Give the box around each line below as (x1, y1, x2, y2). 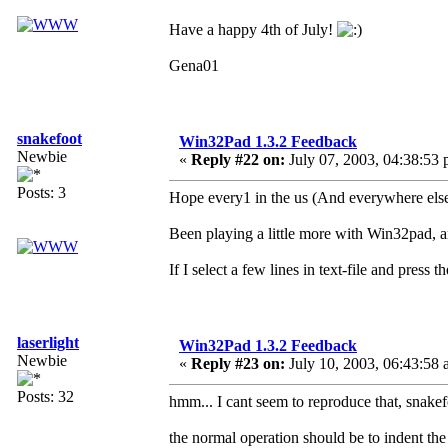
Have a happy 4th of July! (169, 21, 337, 39)
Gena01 (169, 57, 219, 75)
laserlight (17, 334, 79, 352)
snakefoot (17, 130, 82, 148)
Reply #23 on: (191, 355, 285, 373)
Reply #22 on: (191, 151, 285, 169)
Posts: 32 (17, 388, 74, 406)
